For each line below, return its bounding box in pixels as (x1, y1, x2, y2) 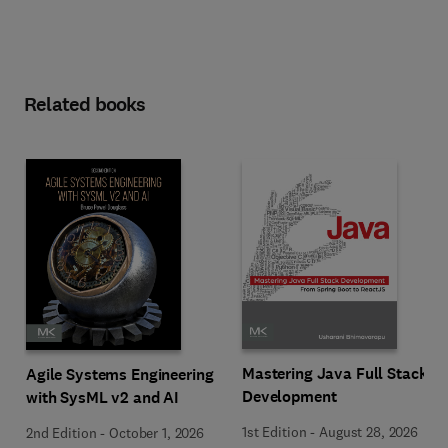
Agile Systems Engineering (26, 363, 214, 385)
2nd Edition (26, 423, 97, 442)
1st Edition (242, 423, 307, 441)
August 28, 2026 (319, 423, 418, 441)
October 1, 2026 (109, 423, 204, 442)
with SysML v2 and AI (26, 386, 180, 408)
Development (242, 386, 337, 407)
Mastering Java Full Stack (242, 363, 428, 384)
